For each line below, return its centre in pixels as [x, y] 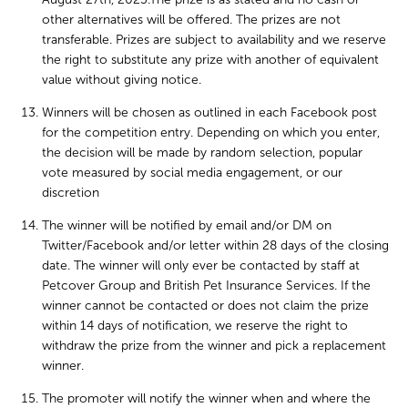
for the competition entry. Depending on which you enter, [211, 133]
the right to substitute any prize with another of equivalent [211, 60]
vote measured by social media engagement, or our [193, 173]
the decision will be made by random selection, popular [203, 153]
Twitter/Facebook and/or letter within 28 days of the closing [216, 245]
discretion [71, 193]
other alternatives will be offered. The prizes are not [192, 20]
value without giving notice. [122, 80]
